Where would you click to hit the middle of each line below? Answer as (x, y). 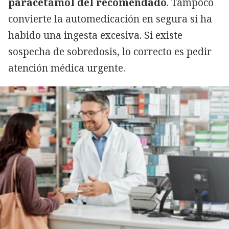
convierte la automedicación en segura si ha (110, 19)
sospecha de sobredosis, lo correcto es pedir (110, 52)
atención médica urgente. (68, 68)
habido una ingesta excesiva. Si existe (95, 36)
